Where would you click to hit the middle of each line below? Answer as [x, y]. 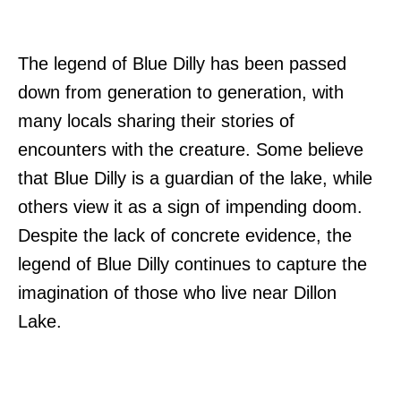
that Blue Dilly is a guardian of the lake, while [195, 179]
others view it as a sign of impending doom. [190, 207]
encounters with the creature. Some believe [191, 150]
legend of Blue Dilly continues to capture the [192, 264]
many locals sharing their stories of [156, 121]
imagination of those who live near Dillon [177, 293]
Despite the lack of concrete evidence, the [185, 236]
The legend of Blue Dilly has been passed [182, 64]
